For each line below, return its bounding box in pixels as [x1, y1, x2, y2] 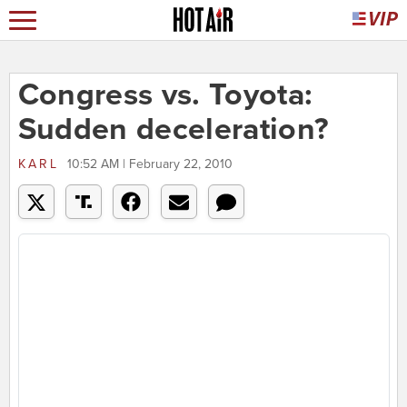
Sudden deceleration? [17, 111, 330, 149]
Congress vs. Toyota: [17, 76, 313, 114]
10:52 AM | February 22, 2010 [66, 156, 233, 173]
